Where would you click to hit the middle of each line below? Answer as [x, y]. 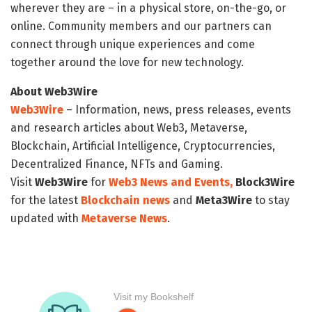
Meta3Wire [224, 200]
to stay [271, 200]
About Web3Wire [54, 91]
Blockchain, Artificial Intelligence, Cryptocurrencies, [143, 146]
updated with [46, 218]
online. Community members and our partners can [141, 26]
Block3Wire [265, 182]
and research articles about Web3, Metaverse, [129, 127]
